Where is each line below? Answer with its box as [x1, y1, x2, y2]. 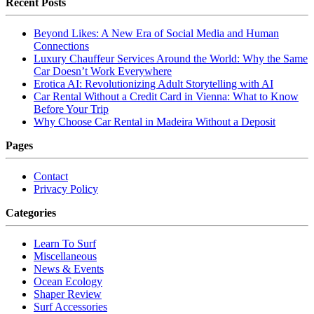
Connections [34, 40, 89, 53]
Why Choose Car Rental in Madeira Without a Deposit [34, 116, 275, 128]
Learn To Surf [34, 238, 96, 250]
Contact [34, 170, 68, 183]
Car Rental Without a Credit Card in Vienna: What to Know [34, 90, 299, 103]
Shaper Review [34, 288, 102, 301]
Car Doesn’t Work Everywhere [34, 65, 172, 78]
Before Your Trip [34, 103, 109, 116]
